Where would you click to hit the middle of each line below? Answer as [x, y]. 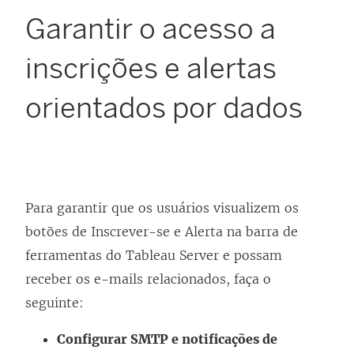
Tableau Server [172, 256]
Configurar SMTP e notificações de [167, 339]
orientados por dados [164, 108]
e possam [250, 256]
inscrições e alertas [151, 69]
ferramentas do [75, 256]
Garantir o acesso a [151, 29]
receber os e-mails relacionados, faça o [148, 279]
